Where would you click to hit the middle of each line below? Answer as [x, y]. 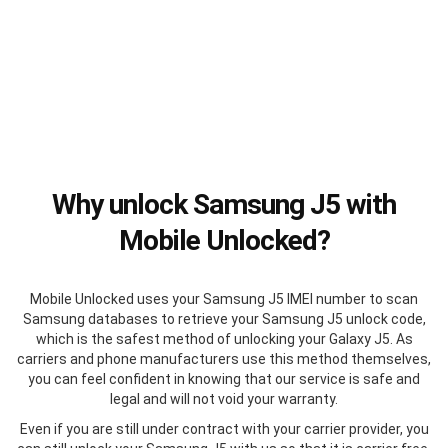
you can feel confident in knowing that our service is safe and [224, 378]
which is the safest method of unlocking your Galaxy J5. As [224, 338]
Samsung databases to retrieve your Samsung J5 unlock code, [224, 318]
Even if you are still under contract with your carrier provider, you [224, 428]
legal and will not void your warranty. [224, 398]
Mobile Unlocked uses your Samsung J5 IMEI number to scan [224, 298]
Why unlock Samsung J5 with [224, 204]
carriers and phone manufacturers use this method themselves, [224, 358]
